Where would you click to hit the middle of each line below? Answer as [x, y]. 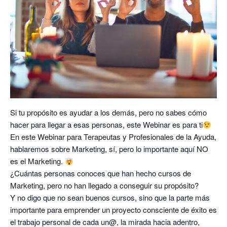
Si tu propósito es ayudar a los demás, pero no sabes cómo [108, 112]
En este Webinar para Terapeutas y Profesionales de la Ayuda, [113, 137]
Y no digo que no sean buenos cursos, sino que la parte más [110, 198]
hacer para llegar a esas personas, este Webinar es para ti [106, 125]
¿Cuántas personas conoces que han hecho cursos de [101, 173]
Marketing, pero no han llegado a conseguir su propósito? [104, 185]
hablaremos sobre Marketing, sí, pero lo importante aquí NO [109, 149]
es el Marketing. [37, 161]
